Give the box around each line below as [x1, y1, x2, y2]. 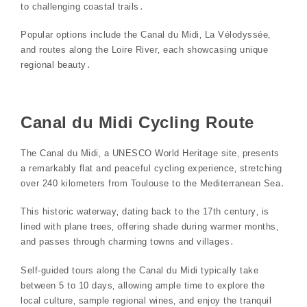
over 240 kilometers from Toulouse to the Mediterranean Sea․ [21, 177, 286, 188]
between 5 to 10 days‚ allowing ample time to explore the [21, 280, 265, 291]
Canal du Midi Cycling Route [21, 112, 254, 132]
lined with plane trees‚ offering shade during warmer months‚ [21, 221, 278, 232]
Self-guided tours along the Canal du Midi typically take [21, 265, 258, 275]
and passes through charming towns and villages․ [21, 236, 235, 247]
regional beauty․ [21, 60, 91, 71]
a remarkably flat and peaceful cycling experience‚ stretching [21, 162, 282, 173]
